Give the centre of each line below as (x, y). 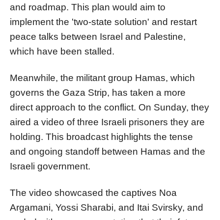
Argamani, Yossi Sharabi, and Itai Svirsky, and (107, 207)
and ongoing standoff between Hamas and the (108, 151)
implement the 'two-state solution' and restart (103, 22)
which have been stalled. (62, 51)
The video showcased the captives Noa (93, 192)
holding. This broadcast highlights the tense (101, 137)
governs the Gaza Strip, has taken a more (98, 92)
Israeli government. (50, 166)
